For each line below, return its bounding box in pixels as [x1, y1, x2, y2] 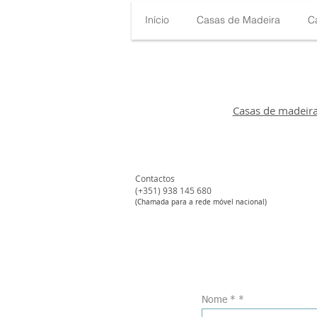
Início [145, 13, 169, 26]
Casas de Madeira [197, 13, 280, 26]
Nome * [202, 295, 236, 305]
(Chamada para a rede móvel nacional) [135, 197, 267, 207]
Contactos [135, 173, 175, 184]
